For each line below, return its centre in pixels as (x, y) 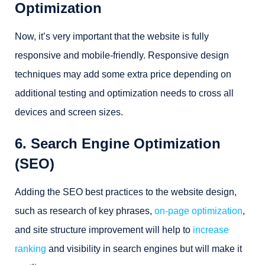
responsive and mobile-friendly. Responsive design (122, 55)
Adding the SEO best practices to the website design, (126, 192)
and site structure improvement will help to (104, 230)
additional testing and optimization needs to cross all (124, 93)
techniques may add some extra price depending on (123, 74)
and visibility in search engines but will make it (144, 249)
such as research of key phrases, (85, 211)
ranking (30, 249)
